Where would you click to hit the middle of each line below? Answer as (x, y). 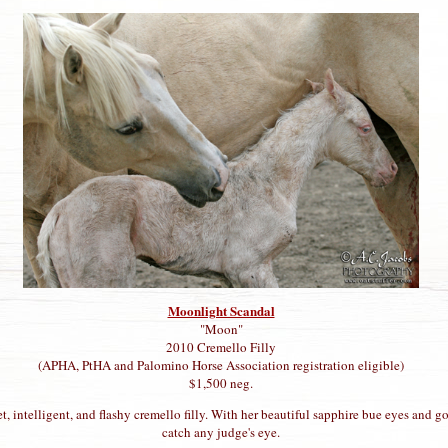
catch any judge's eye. (221, 431)
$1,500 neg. (221, 382)
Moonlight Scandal (221, 310)
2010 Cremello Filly (221, 346)
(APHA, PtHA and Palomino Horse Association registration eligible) (221, 364)
